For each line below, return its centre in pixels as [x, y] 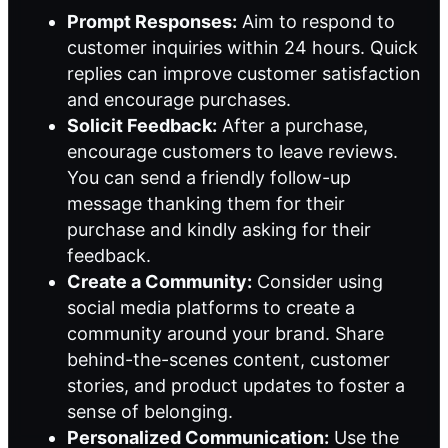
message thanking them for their [206, 204]
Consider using [317, 282]
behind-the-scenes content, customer [228, 360]
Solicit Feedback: [142, 126]
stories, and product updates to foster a [236, 386]
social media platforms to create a [211, 308]
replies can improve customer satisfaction [244, 74]
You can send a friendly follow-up [209, 178]
